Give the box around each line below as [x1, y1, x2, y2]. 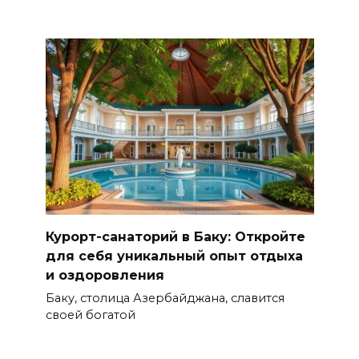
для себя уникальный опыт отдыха [45, 248, 303, 264]
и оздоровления [45, 267, 164, 283]
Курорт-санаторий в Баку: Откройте [45, 228, 305, 244]
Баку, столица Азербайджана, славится [45, 291, 284, 306]
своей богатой [45, 308, 135, 323]
